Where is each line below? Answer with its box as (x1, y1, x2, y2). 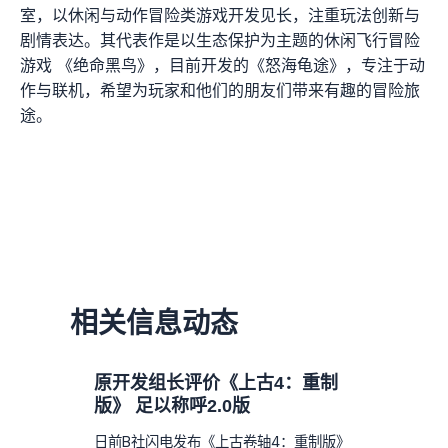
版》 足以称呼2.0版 (94, 395, 251, 416)
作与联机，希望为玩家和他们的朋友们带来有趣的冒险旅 (20, 79, 420, 100)
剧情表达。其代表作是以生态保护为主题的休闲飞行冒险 (20, 29, 420, 50)
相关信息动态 (70, 302, 239, 340)
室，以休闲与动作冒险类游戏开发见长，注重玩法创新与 (20, 4, 420, 25)
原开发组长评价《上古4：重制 (94, 372, 339, 393)
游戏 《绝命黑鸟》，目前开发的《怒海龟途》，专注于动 (20, 54, 425, 75)
